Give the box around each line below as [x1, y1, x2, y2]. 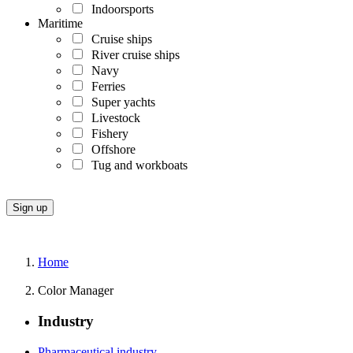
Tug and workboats [85, 158, 188, 173]
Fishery [85, 127, 128, 141]
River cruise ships [85, 48, 180, 62]
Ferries [85, 80, 125, 94]
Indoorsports [85, 2, 154, 17]
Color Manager [38, 284, 113, 298]
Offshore [85, 143, 136, 157]
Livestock [85, 111, 140, 125]
